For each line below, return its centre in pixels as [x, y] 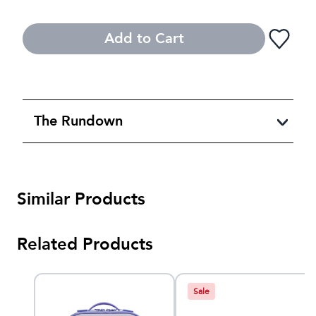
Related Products [85, 244]
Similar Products [81, 199]
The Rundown [78, 121]
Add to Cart [144, 38]
